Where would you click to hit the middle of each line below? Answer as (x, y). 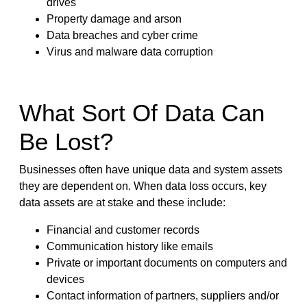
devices (65, 279)
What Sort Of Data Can (142, 112)
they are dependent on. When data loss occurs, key (143, 186)
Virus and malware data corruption (130, 51)
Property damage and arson (115, 19)
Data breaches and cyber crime (122, 35)
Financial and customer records (123, 230)
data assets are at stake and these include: (123, 202)
